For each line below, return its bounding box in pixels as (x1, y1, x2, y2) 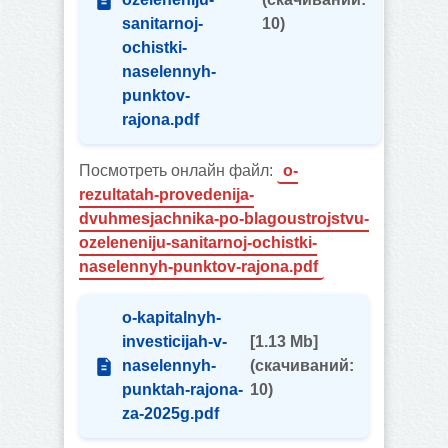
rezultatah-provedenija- (79, 186, 254, 203)
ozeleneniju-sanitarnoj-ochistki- (79, 234, 317, 251)
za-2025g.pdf (122, 405, 219, 422)
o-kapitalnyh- (122, 309, 221, 326)
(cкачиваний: (250, 357, 354, 374)
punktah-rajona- (122, 381, 243, 398)
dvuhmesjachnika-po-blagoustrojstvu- (79, 210, 369, 227)
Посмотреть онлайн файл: (79, 162, 277, 179)
